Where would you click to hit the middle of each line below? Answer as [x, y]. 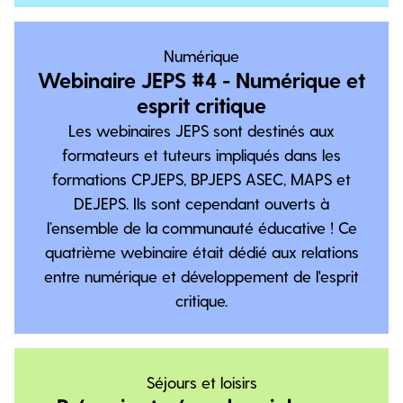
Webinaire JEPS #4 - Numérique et [201, 80]
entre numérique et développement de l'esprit [201, 276]
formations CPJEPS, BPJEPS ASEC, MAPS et [201, 179]
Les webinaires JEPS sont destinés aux [201, 130]
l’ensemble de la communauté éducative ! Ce [201, 227]
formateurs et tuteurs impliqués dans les [201, 154]
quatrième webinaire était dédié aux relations [201, 251]
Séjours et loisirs [201, 382]
